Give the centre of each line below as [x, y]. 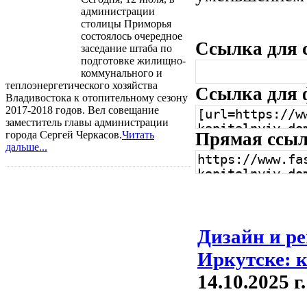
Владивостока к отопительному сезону [97, 97]
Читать [138, 134]
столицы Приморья [126, 23]
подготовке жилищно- [133, 60]
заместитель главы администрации [87, 122]
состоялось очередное [132, 36]
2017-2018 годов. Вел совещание [82, 110]
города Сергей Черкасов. [64, 134]
